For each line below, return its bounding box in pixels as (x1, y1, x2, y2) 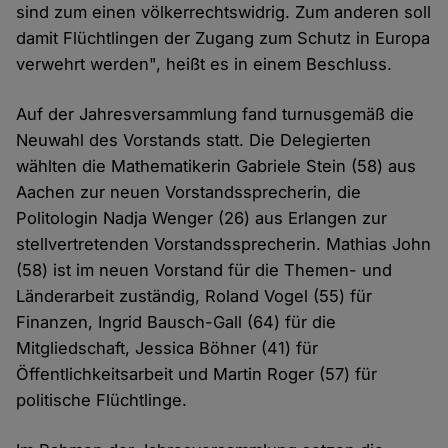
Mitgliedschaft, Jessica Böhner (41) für (16, 338, 319, 359)
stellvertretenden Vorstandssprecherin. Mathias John (16, 234, 432, 255)
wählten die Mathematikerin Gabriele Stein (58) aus (16, 156, 417, 177)
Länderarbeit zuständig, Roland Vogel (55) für (16, 286, 373, 307)
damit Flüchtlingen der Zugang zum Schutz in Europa (16, 28, 431, 49)
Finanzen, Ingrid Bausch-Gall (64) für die (16, 312, 337, 333)
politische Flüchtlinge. (16, 390, 188, 411)
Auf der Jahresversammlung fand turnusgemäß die (16, 104, 415, 125)
